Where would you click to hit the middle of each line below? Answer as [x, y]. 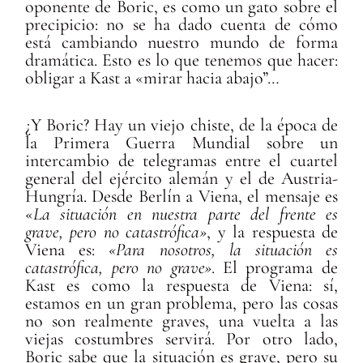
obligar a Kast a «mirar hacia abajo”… [153, 78]
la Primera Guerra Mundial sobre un [181, 142]
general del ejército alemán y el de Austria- [181, 178]
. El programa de [274, 267]
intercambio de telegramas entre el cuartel [181, 160]
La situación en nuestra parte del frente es [186, 214]
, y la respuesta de [272, 231]
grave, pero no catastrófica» [116, 231]
